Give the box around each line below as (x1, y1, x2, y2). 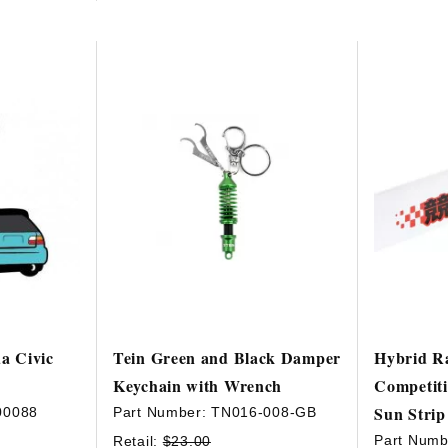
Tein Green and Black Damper (113, 346, 341, 370)
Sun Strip (374, 402, 446, 426)
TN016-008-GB (211, 404, 317, 421)
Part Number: (113, 404, 212, 421)
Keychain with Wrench (113, 374, 283, 398)
